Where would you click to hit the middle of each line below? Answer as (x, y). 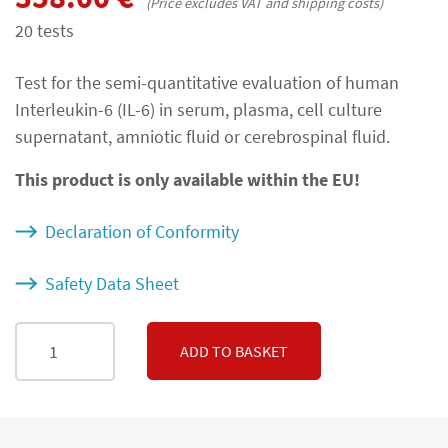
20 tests (44, 30)
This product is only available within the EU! (187, 179)
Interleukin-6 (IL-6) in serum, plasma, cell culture (198, 109)
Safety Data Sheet (111, 283)
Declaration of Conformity (141, 231)
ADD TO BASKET (234, 351)
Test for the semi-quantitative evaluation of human (207, 82)
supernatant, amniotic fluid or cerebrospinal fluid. (202, 136)
